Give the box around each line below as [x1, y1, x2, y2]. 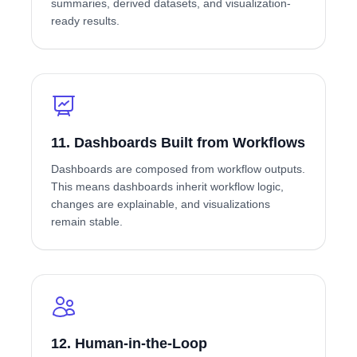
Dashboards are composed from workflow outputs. [51, 163, 305, 175]
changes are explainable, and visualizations [51, 198, 270, 210]
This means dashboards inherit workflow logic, [51, 180, 284, 193]
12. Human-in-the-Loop [51, 335, 207, 351]
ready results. [51, 14, 120, 27]
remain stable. [51, 215, 123, 228]
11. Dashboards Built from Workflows [51, 135, 305, 151]
